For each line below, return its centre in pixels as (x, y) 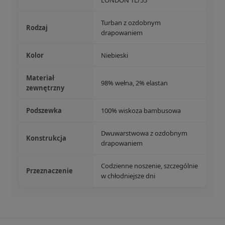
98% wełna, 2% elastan (134, 83)
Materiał (40, 78)
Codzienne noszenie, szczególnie (149, 166)
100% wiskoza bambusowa (141, 110)
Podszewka (44, 110)
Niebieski (115, 55)
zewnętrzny (45, 88)
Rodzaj (37, 28)
